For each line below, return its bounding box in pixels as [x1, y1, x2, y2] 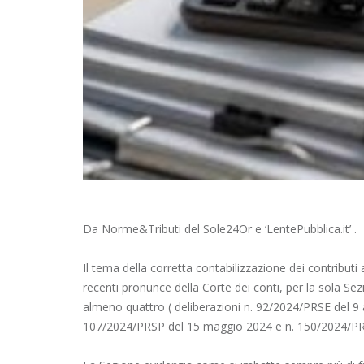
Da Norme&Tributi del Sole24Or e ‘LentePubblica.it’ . [83, 221, 357, 237]
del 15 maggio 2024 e [165, 318, 285, 335]
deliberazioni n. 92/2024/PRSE [175, 299, 331, 315]
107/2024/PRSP [83, 318, 165, 335]
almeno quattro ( [83, 299, 171, 315]
